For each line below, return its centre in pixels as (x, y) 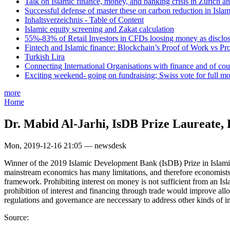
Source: (17, 218)
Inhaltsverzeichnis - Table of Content (84, 20)
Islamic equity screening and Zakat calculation (99, 29)
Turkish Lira (45, 57)
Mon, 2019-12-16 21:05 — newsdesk (65, 146)
